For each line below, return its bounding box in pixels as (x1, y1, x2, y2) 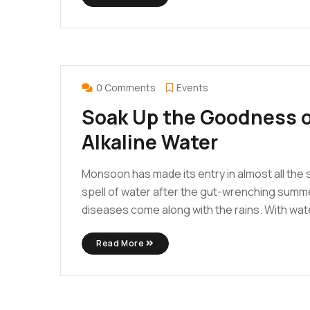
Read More (96, 237, 146, 249)
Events (176, 80, 208, 94)
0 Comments (96, 80, 156, 94)
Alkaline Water (82, 128, 218, 155)
